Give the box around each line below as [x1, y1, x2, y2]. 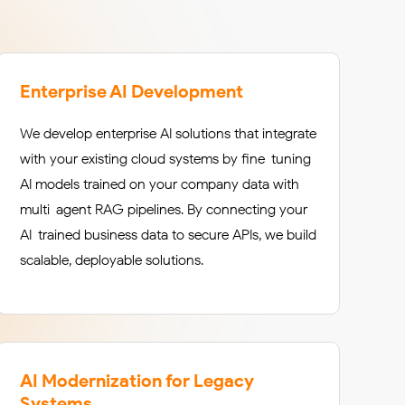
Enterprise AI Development [20, 80, 243, 102]
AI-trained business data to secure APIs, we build [20, 226, 316, 243]
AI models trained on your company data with [20, 175, 299, 193]
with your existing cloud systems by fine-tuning [20, 150, 311, 167]
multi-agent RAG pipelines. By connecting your [20, 201, 307, 218]
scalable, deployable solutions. [20, 251, 203, 268]
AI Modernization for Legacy [20, 370, 254, 391]
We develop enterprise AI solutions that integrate [20, 125, 316, 142]
